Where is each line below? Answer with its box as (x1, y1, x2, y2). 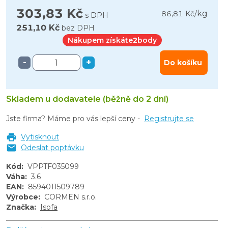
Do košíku (164, 58, 202, 67)
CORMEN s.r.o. (44, 192, 97, 202)
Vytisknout (20, 132, 59, 141)
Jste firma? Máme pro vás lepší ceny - (6, 114, 140, 123)
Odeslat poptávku (20, 142, 84, 152)
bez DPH (62, 23, 95, 33)
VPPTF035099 (27, 161, 79, 171)
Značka (6, 202, 34, 212)
